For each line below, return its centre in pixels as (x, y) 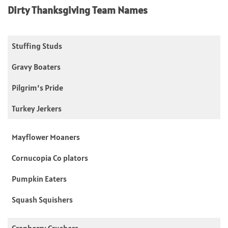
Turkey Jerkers (37, 108)
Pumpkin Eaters (39, 178)
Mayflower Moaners (46, 137)
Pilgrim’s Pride (37, 87)
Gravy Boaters (36, 66)
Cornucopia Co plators (50, 158)
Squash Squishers (42, 199)
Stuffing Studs (37, 46)
